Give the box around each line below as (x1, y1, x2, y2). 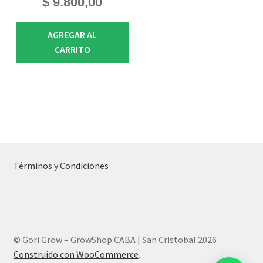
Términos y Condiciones (13, 160, 109, 172)
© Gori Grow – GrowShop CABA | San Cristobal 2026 (13, 234, 217, 246)
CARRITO (54, 43, 90, 56)
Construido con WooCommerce (13, 248, 139, 261)
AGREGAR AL (48, 29, 97, 41)
